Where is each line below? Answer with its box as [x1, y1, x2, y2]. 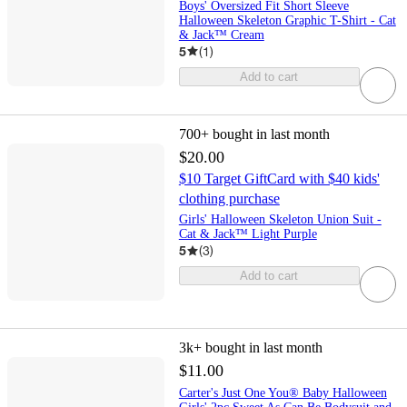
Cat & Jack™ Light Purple [178, 227, 317, 242]
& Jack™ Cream [178, 27, 264, 42]
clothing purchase [178, 191, 280, 207]
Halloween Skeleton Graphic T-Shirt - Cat [178, 13, 396, 27]
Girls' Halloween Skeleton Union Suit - [178, 213, 382, 227]
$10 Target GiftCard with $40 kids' [178, 171, 380, 187]
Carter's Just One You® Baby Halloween [178, 386, 387, 401]
